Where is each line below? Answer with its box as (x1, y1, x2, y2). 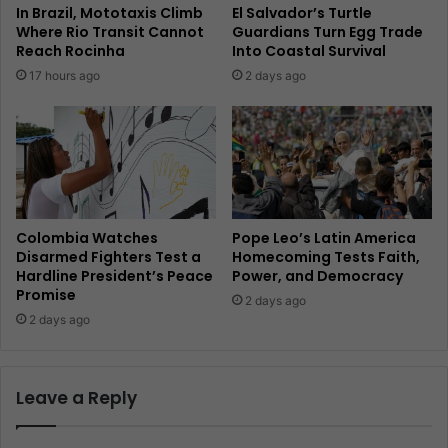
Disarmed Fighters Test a (16, 246, 201, 267)
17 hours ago (29, 67, 100, 83)
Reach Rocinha (16, 40, 125, 61)
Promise (16, 284, 76, 305)
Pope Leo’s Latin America (232, 227, 416, 248)
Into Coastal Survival (232, 40, 386, 61)
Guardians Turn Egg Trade (232, 21, 423, 42)
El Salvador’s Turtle (232, 2, 372, 23)
